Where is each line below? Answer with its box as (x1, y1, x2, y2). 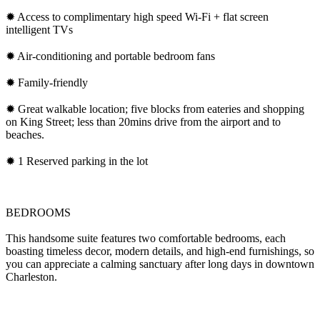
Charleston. (6, 270, 57, 283)
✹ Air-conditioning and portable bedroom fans (6, 49, 215, 62)
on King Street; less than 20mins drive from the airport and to (6, 115, 281, 128)
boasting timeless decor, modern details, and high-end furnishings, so (6, 244, 314, 257)
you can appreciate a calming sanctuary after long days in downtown (6, 257, 314, 270)
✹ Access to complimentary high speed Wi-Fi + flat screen (6, 10, 269, 23)
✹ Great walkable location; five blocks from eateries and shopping (6, 102, 304, 115)
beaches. (6, 128, 44, 141)
